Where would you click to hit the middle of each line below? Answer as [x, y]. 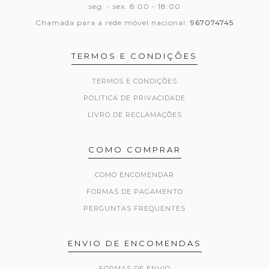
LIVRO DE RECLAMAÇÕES [134, 115]
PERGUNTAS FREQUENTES [134, 209]
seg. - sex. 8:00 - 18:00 [134, 7]
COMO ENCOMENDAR [134, 175]
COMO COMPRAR [134, 150]
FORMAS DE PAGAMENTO [134, 192]
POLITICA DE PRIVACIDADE [134, 98]
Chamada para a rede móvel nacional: [113, 23]
